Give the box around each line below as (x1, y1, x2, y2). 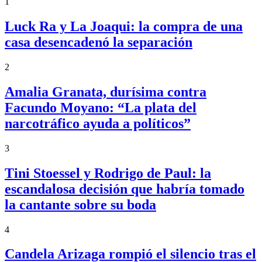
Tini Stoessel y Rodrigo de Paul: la (5, 165, 211, 181)
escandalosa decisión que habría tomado (5, 181, 244, 196)
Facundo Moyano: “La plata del (5, 99, 196, 115)
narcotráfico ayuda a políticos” (5, 115, 191, 131)
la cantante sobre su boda (5, 196, 156, 212)
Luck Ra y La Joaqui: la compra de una (5, 18, 243, 34)
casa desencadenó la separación (5, 34, 192, 50)
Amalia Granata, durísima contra (5, 84, 206, 99)
